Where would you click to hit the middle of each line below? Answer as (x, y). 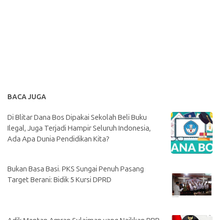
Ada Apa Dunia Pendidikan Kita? (58, 139)
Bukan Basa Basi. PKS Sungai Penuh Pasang (76, 169)
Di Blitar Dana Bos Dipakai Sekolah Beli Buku (77, 117)
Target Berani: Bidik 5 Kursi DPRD (59, 179)
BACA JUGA (27, 97)
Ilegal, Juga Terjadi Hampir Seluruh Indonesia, (79, 128)
